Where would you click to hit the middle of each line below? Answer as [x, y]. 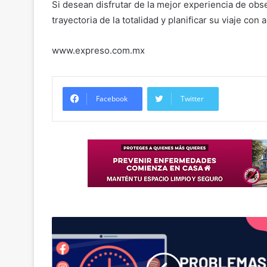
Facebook [112, 99]
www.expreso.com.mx [98, 51]
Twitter [192, 99]
